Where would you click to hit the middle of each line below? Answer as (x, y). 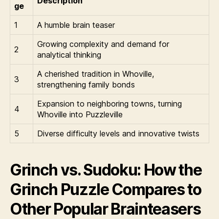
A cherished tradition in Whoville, (96, 74)
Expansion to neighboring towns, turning (109, 103)
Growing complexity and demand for (103, 44)
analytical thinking (69, 55)
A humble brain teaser (76, 25)
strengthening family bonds (86, 84)
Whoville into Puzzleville (80, 114)
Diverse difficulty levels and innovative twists (118, 133)
